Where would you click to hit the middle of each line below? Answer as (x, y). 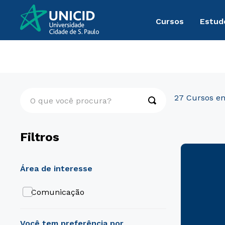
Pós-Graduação (48, 56)
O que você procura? (60, 92)
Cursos (170, 21)
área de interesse (59, 168)
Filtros (40, 137)
